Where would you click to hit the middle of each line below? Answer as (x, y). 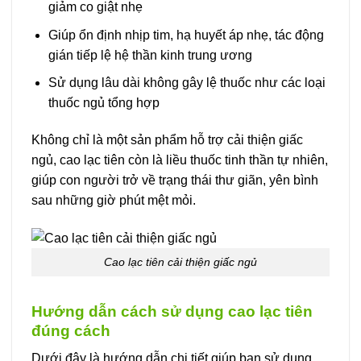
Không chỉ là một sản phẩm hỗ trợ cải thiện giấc (167, 140)
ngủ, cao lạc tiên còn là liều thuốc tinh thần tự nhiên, (180, 160)
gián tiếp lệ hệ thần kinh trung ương (150, 55)
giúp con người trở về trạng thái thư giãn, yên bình (175, 180)
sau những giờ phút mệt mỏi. (114, 200)
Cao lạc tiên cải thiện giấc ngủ (180, 261)
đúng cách (71, 330)
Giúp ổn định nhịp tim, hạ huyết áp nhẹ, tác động (186, 35)
